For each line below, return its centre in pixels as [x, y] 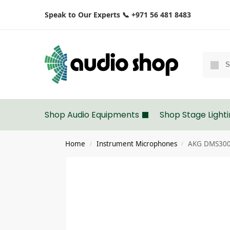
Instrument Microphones [137, 144]
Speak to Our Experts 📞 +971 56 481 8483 [118, 15]
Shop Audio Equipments [92, 115]
